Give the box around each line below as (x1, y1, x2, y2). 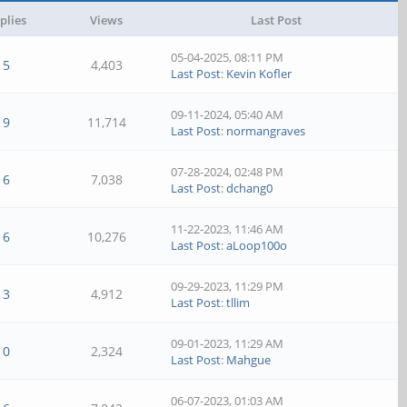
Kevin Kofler (226, 65, 293, 82)
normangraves (226, 123, 306, 139)
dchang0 (226, 180, 273, 196)
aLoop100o (226, 237, 288, 253)
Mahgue (226, 352, 272, 368)
